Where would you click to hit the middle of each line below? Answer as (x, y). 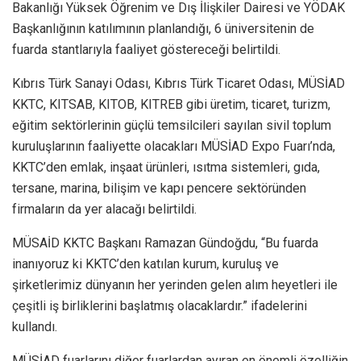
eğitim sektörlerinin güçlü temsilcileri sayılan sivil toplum (172, 125)
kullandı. (38, 326)
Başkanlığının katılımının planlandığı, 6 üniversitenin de (163, 28)
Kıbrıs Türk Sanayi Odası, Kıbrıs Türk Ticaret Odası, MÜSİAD (178, 83)
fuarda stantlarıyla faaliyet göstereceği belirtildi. (146, 49)
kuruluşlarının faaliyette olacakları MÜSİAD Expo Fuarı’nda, (174, 146)
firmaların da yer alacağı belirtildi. (104, 209)
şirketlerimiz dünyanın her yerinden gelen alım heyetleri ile (175, 284)
